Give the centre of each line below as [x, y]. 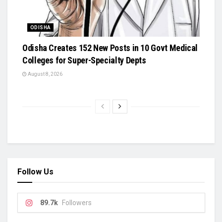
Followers [77, 202]
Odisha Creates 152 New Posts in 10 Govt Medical [110, 48]
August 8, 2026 [45, 74]
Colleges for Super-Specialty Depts [84, 60]
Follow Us [35, 171]
